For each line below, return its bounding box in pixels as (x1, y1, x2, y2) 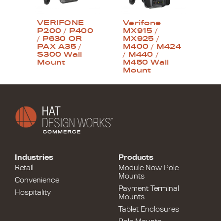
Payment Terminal (118, 184, 179, 192)
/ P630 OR (37, 35, 82, 42)
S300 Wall (37, 50, 82, 58)
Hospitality (15, 188, 51, 196)
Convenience (15, 176, 59, 184)
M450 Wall (123, 58, 169, 66)
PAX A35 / (37, 42, 81, 50)
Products (118, 153, 153, 161)
